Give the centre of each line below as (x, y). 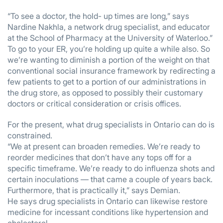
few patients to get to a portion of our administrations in (107, 82)
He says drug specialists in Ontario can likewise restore (108, 201)
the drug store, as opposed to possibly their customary (105, 93)
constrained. (30, 135)
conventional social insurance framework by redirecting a (111, 71)
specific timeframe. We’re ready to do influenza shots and (111, 168)
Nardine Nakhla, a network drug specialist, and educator (109, 27)
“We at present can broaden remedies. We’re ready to (104, 146)
